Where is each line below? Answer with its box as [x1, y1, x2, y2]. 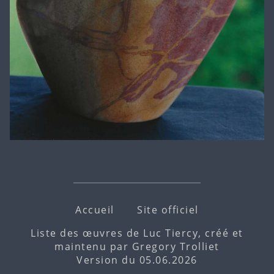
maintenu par [54, 240, 132, 254]
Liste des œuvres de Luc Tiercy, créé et [31, 226, 243, 240]
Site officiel [137, 203, 199, 217]
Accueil [75, 203, 114, 217]
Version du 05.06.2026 [76, 253, 198, 267]
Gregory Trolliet [131, 240, 220, 254]
